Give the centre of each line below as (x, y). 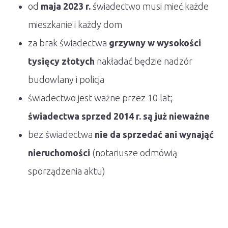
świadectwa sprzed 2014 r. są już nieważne (119, 116)
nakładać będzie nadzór (144, 61)
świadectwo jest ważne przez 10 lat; (100, 97)
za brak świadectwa (68, 42)
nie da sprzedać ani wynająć (154, 134)
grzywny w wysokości (155, 42)
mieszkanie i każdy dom (75, 24)
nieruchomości (59, 152)
